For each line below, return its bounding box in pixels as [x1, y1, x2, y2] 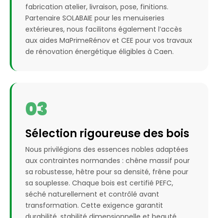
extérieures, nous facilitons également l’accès [25, 24, 182, 35]
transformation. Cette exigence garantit [25, 200, 163, 211]
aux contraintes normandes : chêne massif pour [25, 156, 190, 166]
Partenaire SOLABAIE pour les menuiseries [25, 13, 164, 23]
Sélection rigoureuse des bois [25, 126, 189, 142]
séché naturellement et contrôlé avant [25, 189, 159, 200]
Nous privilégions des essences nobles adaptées [25, 145, 188, 155]
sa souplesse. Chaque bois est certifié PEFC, [25, 178, 173, 188]
